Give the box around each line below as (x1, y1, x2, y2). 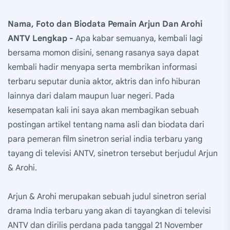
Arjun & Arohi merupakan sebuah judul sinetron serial (8, 191, 206, 202)
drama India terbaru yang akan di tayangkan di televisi (8, 205, 211, 216)
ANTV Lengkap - (8, 33, 75, 44)
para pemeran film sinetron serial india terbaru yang (8, 133, 202, 144)
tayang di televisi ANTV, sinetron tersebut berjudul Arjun (8, 148, 218, 159)
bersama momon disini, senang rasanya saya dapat (8, 47, 199, 58)
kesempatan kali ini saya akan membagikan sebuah (8, 105, 199, 116)
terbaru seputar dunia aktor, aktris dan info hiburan (8, 76, 200, 87)
